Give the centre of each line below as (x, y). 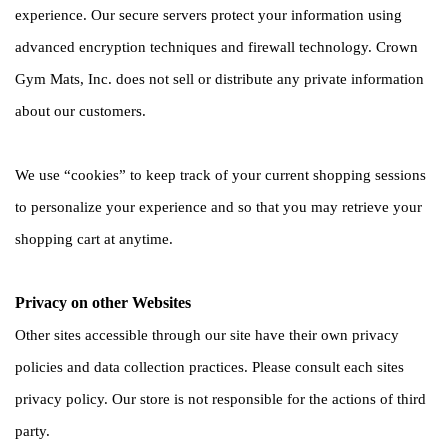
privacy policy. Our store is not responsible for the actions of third (220, 398)
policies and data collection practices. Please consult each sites (209, 366)
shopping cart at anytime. (96, 238)
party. (34, 430)
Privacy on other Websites (103, 302)
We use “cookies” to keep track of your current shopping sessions (220, 174)
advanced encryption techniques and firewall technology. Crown (216, 46)
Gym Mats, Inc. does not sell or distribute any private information (219, 78)
